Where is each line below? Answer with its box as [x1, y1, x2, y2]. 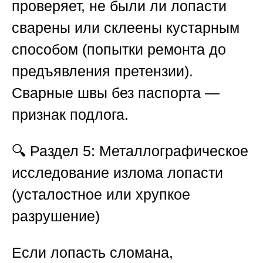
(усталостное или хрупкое [12, 186, 190, 203]
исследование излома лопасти [12, 164, 223, 181]
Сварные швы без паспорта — [12, 85, 220, 102]
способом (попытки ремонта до [12, 41, 226, 58]
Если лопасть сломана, [12, 244, 173, 261]
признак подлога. [12, 106, 129, 123]
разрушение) [12, 208, 100, 225]
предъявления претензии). [12, 63, 193, 80]
